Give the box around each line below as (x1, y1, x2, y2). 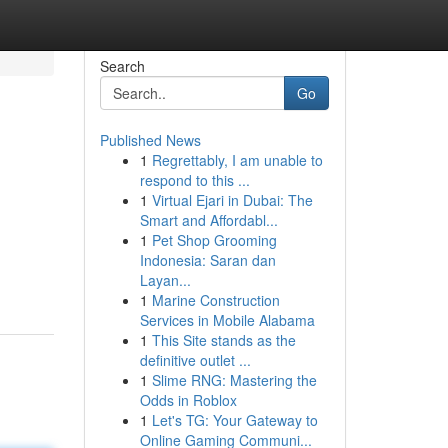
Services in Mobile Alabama (139, 310, 315, 330)
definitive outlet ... (139, 350, 251, 370)
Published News (99, 130, 201, 150)
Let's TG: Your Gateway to (151, 410, 318, 430)
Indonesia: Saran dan (139, 250, 276, 270)
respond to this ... (139, 170, 250, 190)
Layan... (139, 270, 191, 290)
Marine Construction (151, 290, 280, 310)
